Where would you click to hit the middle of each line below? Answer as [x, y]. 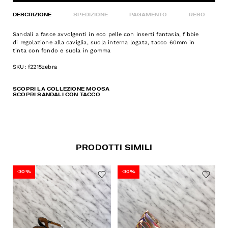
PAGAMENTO [148, 15]
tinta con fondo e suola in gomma [62, 51]
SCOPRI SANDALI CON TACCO [56, 95]
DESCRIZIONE [32, 15]
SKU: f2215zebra [35, 67]
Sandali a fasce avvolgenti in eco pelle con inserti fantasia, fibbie [106, 34]
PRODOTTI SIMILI [114, 148]
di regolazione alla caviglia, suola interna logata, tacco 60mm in [104, 42]
